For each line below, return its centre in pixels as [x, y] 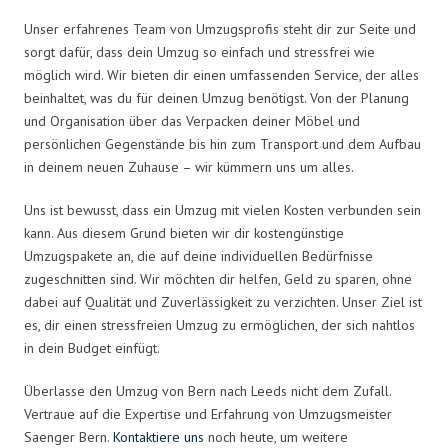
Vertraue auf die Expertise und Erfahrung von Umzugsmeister [208, 413]
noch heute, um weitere [276, 436]
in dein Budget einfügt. [92, 347]
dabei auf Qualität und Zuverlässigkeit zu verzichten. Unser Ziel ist [223, 301]
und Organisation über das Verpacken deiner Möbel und [192, 120]
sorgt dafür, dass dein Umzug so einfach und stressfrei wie [199, 51]
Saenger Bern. [68, 436]
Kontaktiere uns [158, 436]
